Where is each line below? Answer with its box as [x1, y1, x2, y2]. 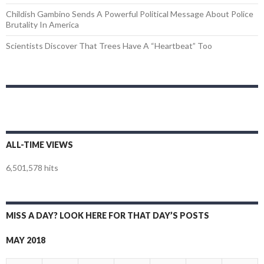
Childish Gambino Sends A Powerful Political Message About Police [6, 8, 253, 19]
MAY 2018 [6, 235, 45, 245]
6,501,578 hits [6, 162, 58, 173]
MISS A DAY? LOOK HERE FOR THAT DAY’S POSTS [6, 210, 209, 220]
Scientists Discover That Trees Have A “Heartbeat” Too [6, 40, 212, 51]
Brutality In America [6, 19, 79, 29]
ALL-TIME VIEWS [6, 139, 73, 150]
